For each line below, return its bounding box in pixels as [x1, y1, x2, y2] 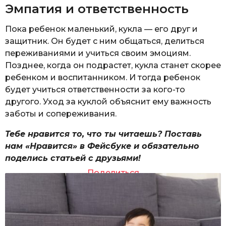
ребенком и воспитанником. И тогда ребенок [5, 73, 200, 83]
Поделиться [87, 167, 139, 178]
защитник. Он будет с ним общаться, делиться [5, 36, 204, 46]
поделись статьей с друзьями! [5, 153, 141, 163]
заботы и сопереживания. [5, 109, 117, 119]
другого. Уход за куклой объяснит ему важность [5, 97, 211, 107]
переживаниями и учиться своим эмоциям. [5, 48, 191, 59]
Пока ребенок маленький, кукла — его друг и [5, 24, 198, 34]
